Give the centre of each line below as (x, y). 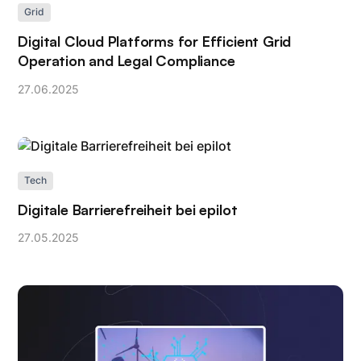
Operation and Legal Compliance (127, 61)
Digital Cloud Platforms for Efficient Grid (155, 41)
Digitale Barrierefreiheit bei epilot (128, 209)
